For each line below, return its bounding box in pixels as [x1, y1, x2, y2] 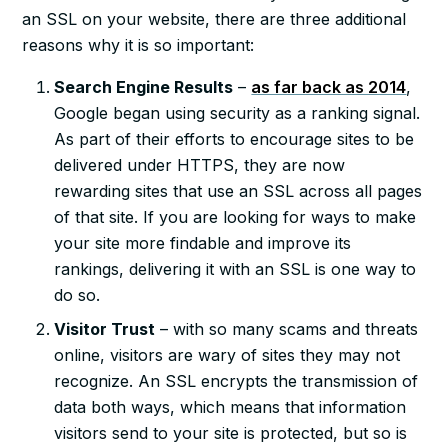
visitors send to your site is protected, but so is [54, 422, 408, 443]
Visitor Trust [54, 318, 156, 339]
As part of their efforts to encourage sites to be [54, 128, 415, 149]
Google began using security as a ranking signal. [54, 102, 421, 123]
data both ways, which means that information [54, 396, 407, 417]
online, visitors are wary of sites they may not [54, 344, 401, 365]
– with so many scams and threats [155, 318, 419, 339]
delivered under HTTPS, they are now [54, 154, 346, 175]
